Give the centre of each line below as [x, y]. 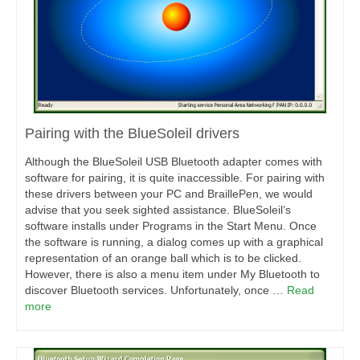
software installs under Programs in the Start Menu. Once [171, 226]
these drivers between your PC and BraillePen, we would [169, 194]
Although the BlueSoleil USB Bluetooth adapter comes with [174, 162]
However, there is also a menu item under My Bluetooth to [172, 274]
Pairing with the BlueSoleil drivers [132, 133]
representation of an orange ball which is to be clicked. [163, 258]
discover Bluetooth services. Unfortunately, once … [156, 290]
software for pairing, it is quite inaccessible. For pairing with [175, 178]
